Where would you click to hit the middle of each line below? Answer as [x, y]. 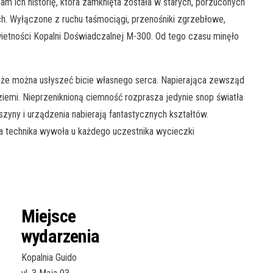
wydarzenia [60, 236]
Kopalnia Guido [49, 257]
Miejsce [48, 216]
